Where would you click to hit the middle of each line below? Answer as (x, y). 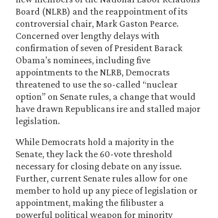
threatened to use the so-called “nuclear (97, 84)
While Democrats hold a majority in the (95, 142)
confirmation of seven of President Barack (99, 48)
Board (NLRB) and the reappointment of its (102, 11)
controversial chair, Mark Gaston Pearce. (97, 23)
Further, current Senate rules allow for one (101, 178)
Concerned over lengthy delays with (88, 36)
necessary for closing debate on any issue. (99, 166)
